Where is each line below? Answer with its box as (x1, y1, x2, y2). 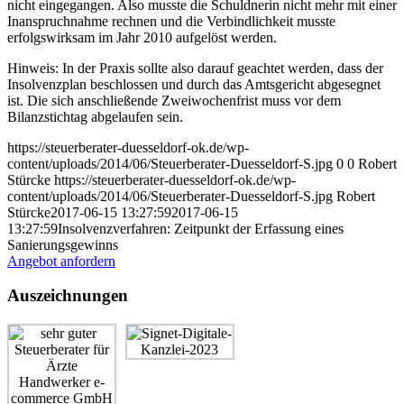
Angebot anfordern (7, 252, 115, 269)
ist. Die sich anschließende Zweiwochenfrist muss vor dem (7, 92, 341, 108)
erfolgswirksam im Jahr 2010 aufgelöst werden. (7, 29, 277, 45)
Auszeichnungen (7, 286, 128, 306)
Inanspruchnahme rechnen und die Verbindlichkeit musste (7, 13, 335, 29)
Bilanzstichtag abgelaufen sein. (7, 108, 183, 124)
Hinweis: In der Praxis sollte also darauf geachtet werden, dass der (7, 60, 383, 76)
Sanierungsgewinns (7, 236, 118, 252)
